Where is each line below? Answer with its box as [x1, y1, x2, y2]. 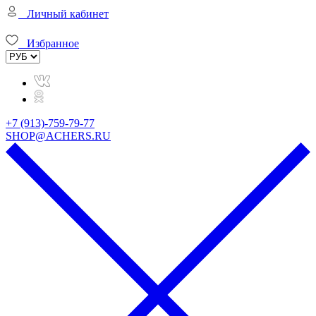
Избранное [27, 37, 79, 49]
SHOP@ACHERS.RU [6, 129, 111, 142]
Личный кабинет [27, 7, 109, 20]
